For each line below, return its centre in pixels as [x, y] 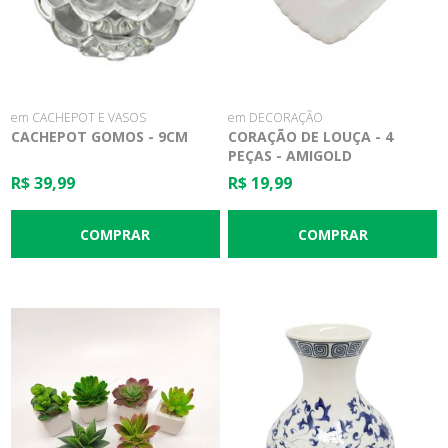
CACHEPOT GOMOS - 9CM [100, 137]
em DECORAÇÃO [276, 118]
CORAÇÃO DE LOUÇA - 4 [311, 137]
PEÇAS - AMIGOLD [290, 156]
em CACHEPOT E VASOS [79, 118]
